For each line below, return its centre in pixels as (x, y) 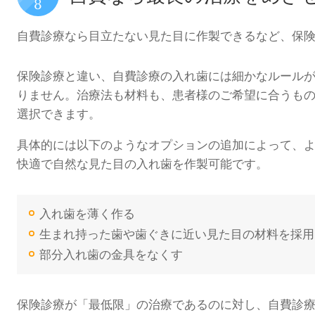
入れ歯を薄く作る (87, 213)
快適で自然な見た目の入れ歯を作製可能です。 (142, 164)
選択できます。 (59, 114)
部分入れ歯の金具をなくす (111, 254)
